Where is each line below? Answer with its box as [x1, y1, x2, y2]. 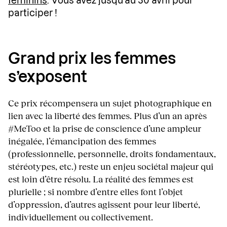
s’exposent [8, 70, 87, 86]
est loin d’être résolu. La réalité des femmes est [8, 173, 194, 185]
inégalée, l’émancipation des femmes [8, 135, 156, 147]
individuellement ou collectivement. [8, 211, 153, 223]
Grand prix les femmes [8, 52, 176, 67]
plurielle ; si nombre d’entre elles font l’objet [8, 186, 183, 198]
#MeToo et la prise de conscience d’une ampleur [8, 123, 201, 134]
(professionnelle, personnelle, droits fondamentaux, [8, 148, 216, 160]
